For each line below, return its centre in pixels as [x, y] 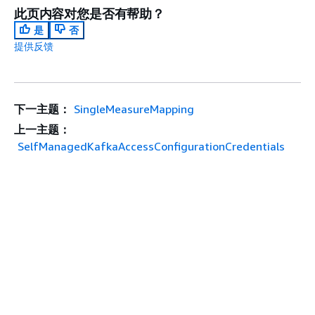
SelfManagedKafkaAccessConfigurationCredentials [151, 147]
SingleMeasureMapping [134, 109]
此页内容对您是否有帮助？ [89, 14]
